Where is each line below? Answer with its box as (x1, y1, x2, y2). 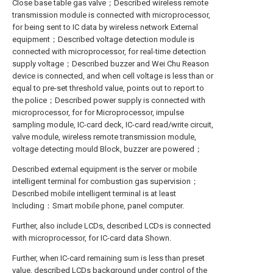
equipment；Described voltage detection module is (12, 35, 194, 44)
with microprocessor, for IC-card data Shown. (12, 233, 171, 243)
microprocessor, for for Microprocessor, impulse (12, 108, 184, 117)
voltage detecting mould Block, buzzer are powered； (12, 144, 202, 154)
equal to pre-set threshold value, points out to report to (12, 83, 204, 93)
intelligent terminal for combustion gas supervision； (12, 177, 199, 186)
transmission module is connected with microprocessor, (12, 10, 210, 19)
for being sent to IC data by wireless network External (12, 23, 198, 32)
